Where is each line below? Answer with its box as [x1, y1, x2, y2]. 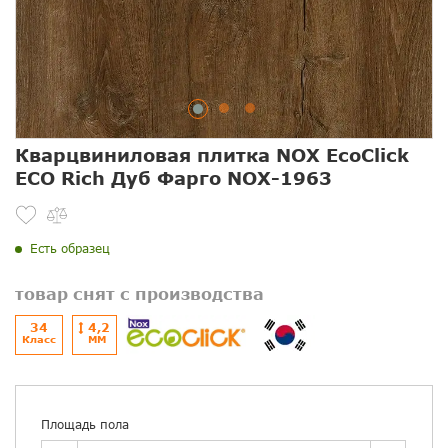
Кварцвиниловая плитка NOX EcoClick [15, 144, 409, 167]
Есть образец [30, 241, 110, 257]
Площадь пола [41, 417, 129, 433]
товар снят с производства [15, 284, 264, 304]
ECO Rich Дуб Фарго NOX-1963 [15, 167, 332, 190]
